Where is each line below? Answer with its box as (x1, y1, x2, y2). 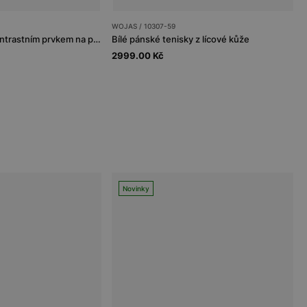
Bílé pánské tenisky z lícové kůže (112, 33, 249, 45)
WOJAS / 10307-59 (112, 21, 175, 30)
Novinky (123, 184, 149, 193)
